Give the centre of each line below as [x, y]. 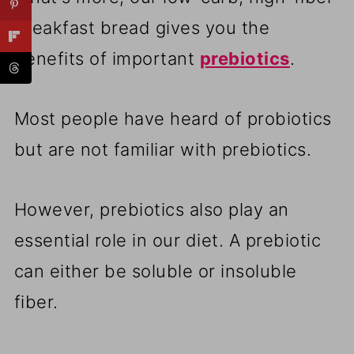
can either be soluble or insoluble [155, 271]
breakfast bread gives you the [142, 28]
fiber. [36, 302]
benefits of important [107, 59]
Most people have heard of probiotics [173, 119]
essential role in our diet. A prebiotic [168, 241]
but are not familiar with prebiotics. [163, 150]
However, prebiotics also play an [151, 210]
